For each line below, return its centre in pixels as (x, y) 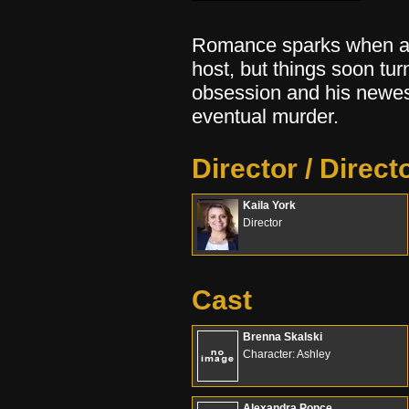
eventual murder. (265, 116)
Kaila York (269, 205)
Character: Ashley (287, 354)
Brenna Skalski (283, 337)
